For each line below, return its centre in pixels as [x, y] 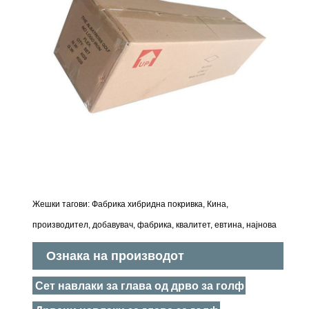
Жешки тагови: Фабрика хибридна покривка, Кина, [131, 205]
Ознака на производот [116, 256]
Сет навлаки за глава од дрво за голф [139, 286]
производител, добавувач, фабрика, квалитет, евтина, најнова [155, 225]
